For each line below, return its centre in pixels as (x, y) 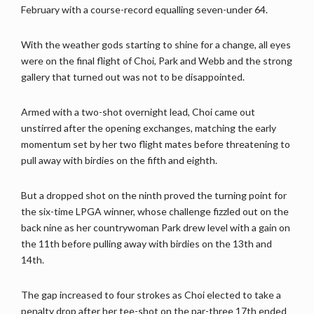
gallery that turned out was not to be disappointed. (133, 77)
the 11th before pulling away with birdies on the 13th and (146, 244)
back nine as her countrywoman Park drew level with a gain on (156, 228)
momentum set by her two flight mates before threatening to (156, 144)
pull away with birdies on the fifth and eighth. (119, 161)
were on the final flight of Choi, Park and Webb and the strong (157, 61)
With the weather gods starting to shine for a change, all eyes (156, 45)
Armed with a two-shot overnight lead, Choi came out (138, 112)
